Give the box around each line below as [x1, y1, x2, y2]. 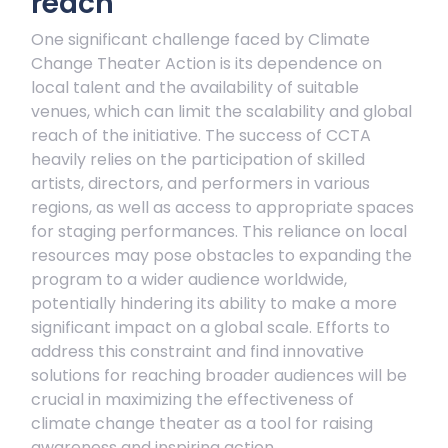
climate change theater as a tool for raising [31, 412, 373, 435]
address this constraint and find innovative [31, 340, 364, 363]
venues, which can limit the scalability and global [31, 100, 412, 123]
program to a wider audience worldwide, [31, 268, 347, 291]
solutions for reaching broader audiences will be [31, 364, 407, 387]
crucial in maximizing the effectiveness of [31, 388, 354, 411]
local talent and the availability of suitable [31, 76, 359, 99]
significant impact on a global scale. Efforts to [31, 316, 390, 339]
